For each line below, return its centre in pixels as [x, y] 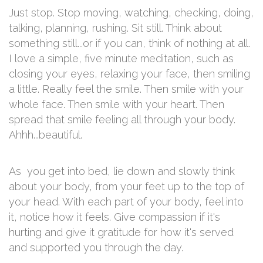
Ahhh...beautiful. [45, 135]
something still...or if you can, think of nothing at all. [129, 43]
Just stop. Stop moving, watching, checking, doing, [131, 13]
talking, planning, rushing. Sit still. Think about [115, 28]
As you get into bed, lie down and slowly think [122, 171]
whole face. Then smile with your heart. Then [117, 104]
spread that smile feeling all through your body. [122, 119]
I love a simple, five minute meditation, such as [121, 58]
